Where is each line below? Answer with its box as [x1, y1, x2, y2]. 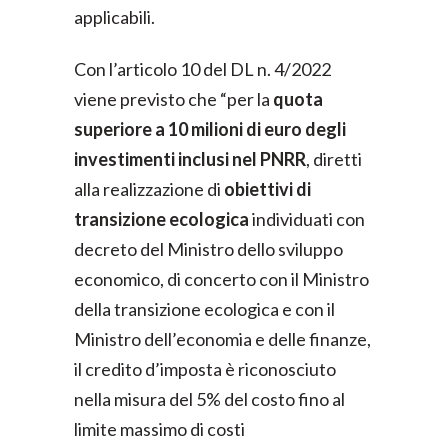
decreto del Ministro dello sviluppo [74, 238, 343, 260]
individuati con [249, 208, 365, 230]
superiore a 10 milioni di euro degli [74, 118, 346, 140]
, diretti [306, 148, 362, 170]
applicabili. [74, 6, 155, 28]
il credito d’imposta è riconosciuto [74, 358, 336, 380]
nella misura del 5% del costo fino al [74, 388, 345, 410]
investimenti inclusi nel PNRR [74, 148, 306, 170]
